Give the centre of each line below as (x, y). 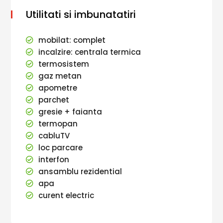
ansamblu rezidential (80, 171)
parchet (54, 100)
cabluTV (54, 136)
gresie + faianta (70, 112)
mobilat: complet (72, 40)
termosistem (64, 64)
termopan (58, 124)
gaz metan (60, 76)
